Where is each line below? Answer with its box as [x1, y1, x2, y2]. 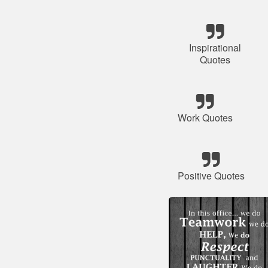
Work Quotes [178, 111, 233, 124]
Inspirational [189, 41, 241, 54]
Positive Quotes [178, 169, 245, 182]
